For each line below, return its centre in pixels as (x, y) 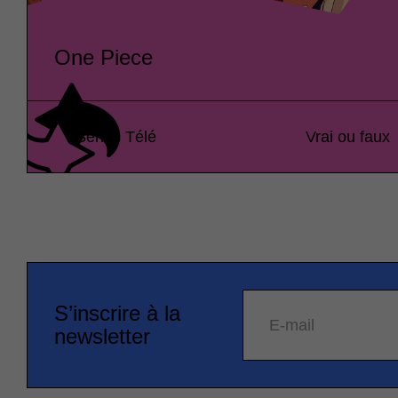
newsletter (102, 337)
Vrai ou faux (348, 137)
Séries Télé (116, 137)
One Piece (103, 58)
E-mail (292, 326)
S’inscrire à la (117, 314)
